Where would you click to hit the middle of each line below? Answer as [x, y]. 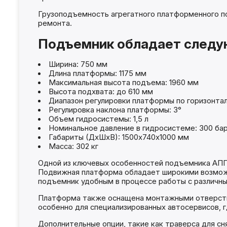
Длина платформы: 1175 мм [97, 74]
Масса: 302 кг [73, 147]
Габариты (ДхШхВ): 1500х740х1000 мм [119, 138]
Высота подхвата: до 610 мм [101, 92]
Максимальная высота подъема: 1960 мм [123, 83]
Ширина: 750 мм [78, 65]
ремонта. [55, 24]
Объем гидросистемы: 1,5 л [98, 119]
